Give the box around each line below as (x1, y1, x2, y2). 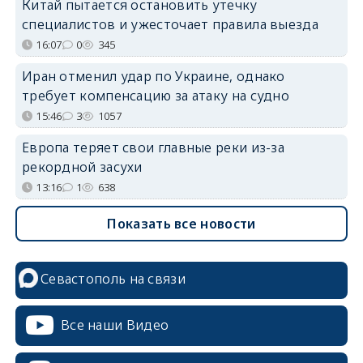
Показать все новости (107, 214, 256, 233)
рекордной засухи (21, 157, 143, 176)
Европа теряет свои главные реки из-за (21, 138, 285, 156)
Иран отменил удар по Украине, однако (21, 66, 285, 85)
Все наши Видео (60, 315, 169, 334)
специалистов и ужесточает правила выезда (21, 15, 318, 33)
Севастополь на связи (40, 269, 186, 288)
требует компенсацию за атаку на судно (21, 86, 290, 105)
